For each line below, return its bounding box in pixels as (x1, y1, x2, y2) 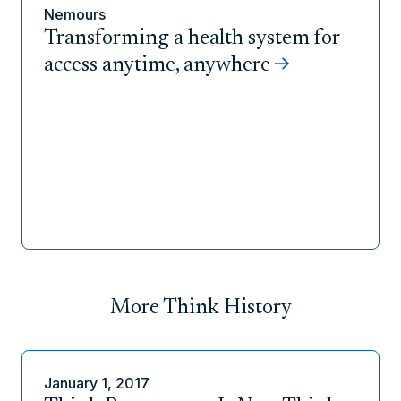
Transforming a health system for (44, 27, 339, 49)
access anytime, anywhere (44, 54, 270, 76)
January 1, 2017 (44, 373, 149, 392)
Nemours (44, 4, 106, 23)
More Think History (109, 296, 292, 319)
